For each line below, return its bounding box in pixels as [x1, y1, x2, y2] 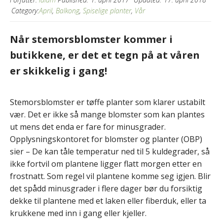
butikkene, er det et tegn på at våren [10, 48, 200, 62]
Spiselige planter [83, 5, 131, 15]
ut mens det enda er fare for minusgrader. [10, 121, 166, 132]
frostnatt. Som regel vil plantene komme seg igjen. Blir [10, 170, 211, 182]
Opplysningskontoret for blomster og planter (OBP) [10, 133, 202, 145]
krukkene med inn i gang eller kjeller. [10, 207, 147, 219]
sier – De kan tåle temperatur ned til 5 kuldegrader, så [10, 146, 210, 157]
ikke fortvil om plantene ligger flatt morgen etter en [10, 158, 202, 169]
